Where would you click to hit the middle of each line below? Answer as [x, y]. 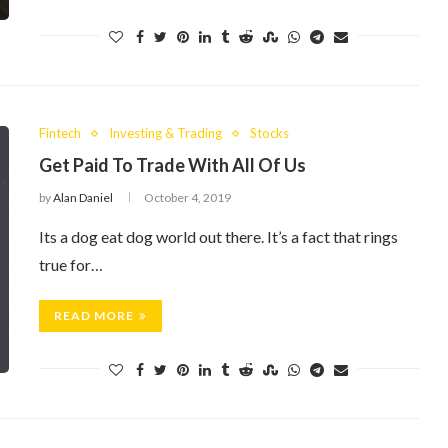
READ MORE [94, 315]
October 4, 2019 [187, 197]
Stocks [269, 133]
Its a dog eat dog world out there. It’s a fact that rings [218, 236]
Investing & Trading [165, 133]
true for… [71, 264]
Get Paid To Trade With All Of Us [172, 165]
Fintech [60, 133]
